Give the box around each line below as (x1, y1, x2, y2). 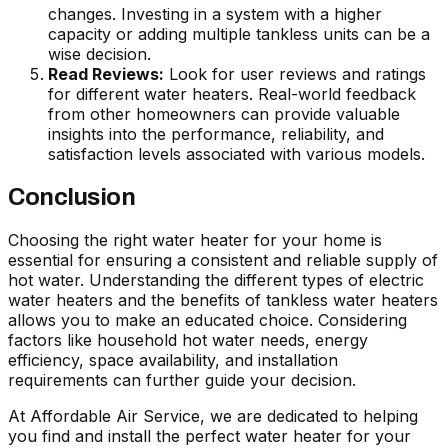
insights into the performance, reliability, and (48, 124, 384, 145)
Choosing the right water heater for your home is (8, 229, 382, 250)
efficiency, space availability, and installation (8, 349, 338, 370)
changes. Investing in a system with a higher (48, 4, 382, 25)
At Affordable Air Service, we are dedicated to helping (8, 405, 418, 426)
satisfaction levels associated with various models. (48, 144, 425, 165)
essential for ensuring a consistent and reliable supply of (8, 249, 438, 270)
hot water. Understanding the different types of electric (8, 269, 424, 290)
